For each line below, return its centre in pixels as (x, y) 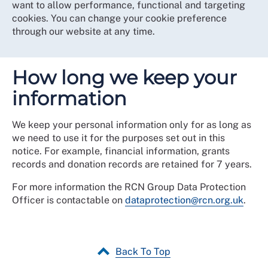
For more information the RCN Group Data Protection (129, 187)
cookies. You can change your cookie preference (119, 18)
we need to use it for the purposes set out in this (118, 138)
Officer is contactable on (68, 200)
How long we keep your (124, 77)
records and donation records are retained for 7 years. (132, 164)
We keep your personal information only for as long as (132, 124)
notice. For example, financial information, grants (121, 151)
